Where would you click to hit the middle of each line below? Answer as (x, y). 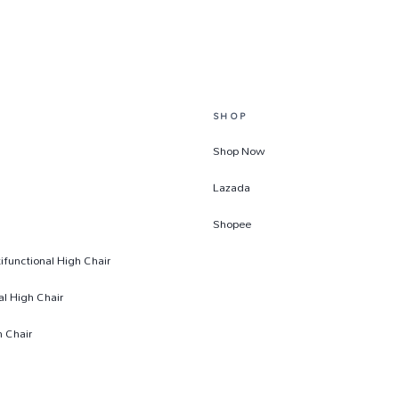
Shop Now (239, 151)
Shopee (232, 224)
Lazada (232, 187)
